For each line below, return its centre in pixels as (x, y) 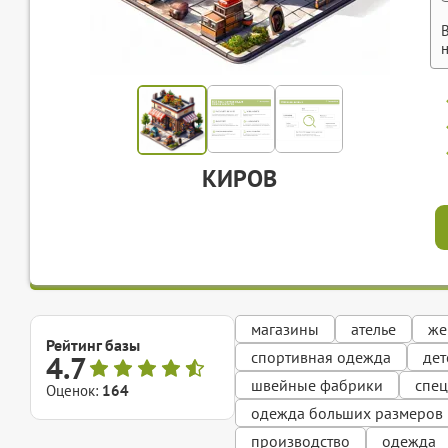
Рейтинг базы (93, 345)
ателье (373, 329)
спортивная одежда (321, 357)
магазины (285, 329)
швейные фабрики (317, 385)
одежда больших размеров (347, 413)
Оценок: (74, 391)
